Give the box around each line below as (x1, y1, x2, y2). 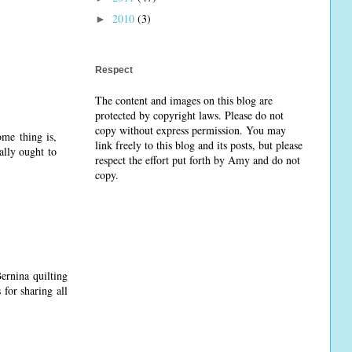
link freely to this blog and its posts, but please (95, 137, 302, 152)
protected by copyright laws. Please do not (95, 107, 284, 123)
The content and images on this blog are (95, 92, 273, 108)
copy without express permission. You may (95, 122, 286, 137)
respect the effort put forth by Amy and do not (95, 152, 300, 167)
